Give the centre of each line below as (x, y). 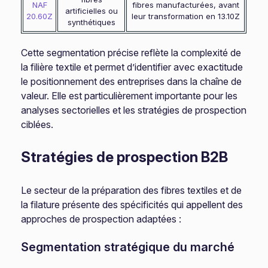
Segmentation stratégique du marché (128, 247)
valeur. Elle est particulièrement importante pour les (130, 96)
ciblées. (37, 124)
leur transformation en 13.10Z (185, 16)
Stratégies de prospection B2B (125, 157)
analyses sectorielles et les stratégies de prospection (134, 110)
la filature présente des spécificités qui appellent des (132, 205)
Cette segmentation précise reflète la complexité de (131, 53)
